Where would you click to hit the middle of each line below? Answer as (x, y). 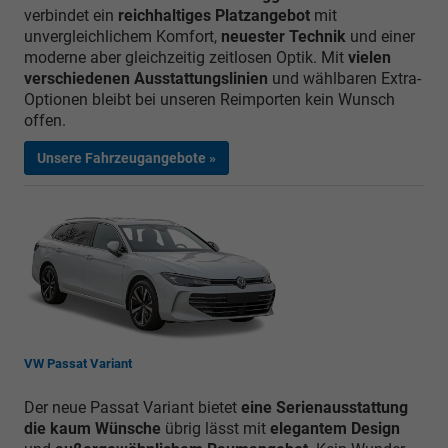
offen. (45, 120)
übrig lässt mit (215, 429)
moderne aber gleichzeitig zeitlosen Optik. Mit (186, 57)
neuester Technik (283, 36)
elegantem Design (335, 429)
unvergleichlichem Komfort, (122, 36)
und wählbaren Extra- (344, 78)
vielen (369, 57)
